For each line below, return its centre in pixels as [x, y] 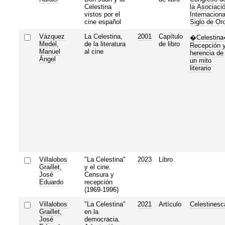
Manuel [49, 51]
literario [200, 68]
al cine [94, 51]
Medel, [49, 44]
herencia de [206, 53]
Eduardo [51, 182]
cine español [102, 22]
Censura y [99, 174]
